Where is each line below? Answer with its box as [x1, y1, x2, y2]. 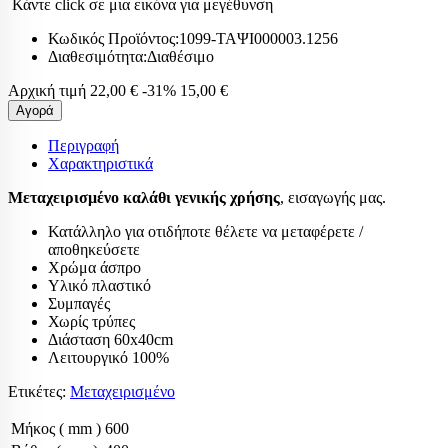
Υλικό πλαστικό [48, 277, 151, 294]
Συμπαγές [48, 295, 110, 312]
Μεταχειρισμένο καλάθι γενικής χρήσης [8, 189, 280, 206]
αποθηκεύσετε [48, 241, 140, 258]
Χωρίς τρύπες [48, 313, 135, 330]
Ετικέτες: [8, 383, 70, 400]
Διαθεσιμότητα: [48, 48, 147, 65]
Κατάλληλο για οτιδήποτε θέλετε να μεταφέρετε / [48, 223, 363, 240]
